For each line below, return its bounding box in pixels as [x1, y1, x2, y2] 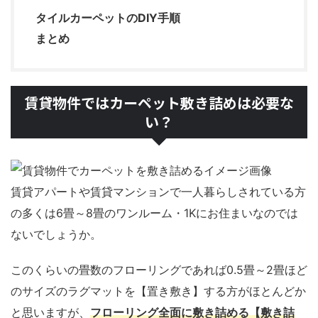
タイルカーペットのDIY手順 [35, 11, 180, 26]
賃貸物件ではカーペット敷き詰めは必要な [24, 92, 294, 114]
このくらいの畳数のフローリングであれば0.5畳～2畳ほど [11, 263, 307, 278]
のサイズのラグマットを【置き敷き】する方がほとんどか [11, 284, 306, 299]
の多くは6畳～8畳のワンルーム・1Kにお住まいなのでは [11, 206, 298, 221]
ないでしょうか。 [11, 227, 102, 242]
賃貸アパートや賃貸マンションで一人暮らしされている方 [11, 185, 306, 199]
